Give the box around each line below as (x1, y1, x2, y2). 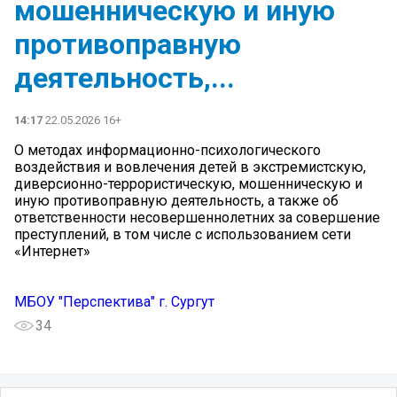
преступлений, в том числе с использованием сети (14, 225, 351, 243)
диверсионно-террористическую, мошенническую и (14, 175, 362, 192)
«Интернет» (14, 242, 90, 260)
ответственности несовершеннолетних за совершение (14, 208, 380, 226)
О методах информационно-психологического (14, 141, 321, 159)
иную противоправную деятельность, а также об (14, 191, 339, 209)
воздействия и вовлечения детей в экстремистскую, (14, 158, 366, 175)
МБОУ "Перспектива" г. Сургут (14, 292, 214, 310)
